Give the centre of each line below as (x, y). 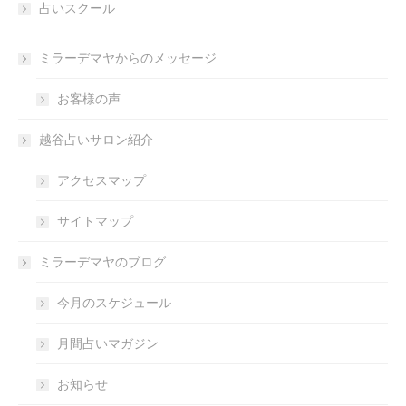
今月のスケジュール (114, 303)
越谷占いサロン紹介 (96, 140)
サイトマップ (95, 222)
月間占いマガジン (108, 344)
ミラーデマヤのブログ (102, 262)
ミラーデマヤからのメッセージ (128, 58)
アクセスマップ (101, 181)
